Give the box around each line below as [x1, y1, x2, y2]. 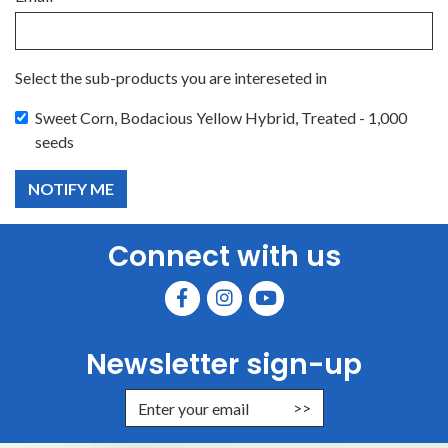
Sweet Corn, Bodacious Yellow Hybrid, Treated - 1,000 [35, 108, 407, 127]
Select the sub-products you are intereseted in [15, 68, 327, 87]
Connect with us [107, 237, 341, 276]
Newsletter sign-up [86, 345, 362, 384]
